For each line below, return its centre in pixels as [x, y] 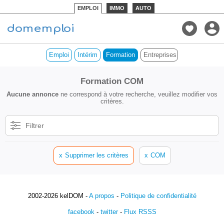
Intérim [87, 55]
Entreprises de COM [173, 55]
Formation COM [112, 81]
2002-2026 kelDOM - [58, 196]
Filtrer [35, 125]
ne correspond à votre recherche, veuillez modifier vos [138, 94]
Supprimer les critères [96, 155]
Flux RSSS [140, 212]
